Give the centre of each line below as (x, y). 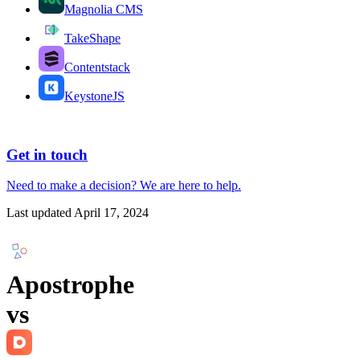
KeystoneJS (94, 96)
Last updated (39, 213)
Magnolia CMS (104, 9)
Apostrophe (70, 284)
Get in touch (47, 154)
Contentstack (97, 67)
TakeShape (92, 38)
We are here (170, 186)
